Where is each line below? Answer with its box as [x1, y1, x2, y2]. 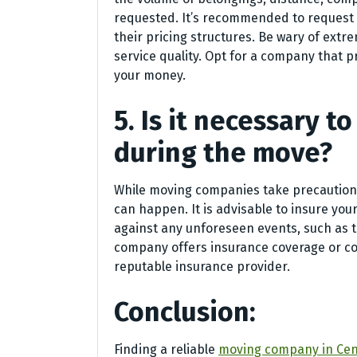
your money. [114, 67, 186, 83]
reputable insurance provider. [114, 258, 290, 274]
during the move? [114, 135, 332, 169]
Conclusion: [114, 295, 256, 328]
